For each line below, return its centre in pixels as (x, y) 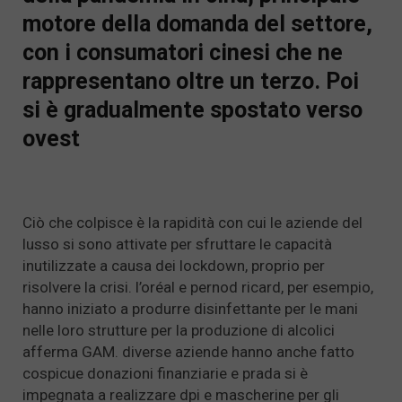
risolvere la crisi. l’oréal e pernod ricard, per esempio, (198, 288)
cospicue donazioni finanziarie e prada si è (165, 374)
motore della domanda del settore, (197, 23)
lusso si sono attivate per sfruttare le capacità (177, 245)
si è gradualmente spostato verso (192, 109)
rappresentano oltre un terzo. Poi (191, 81)
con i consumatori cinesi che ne (183, 52)
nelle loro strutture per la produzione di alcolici (179, 331)
